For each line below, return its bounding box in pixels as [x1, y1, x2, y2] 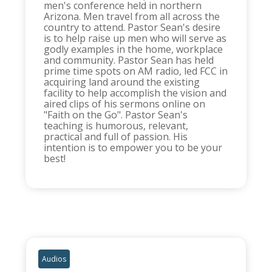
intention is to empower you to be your [44, 141, 223, 155]
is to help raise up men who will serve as [44, 32, 227, 46]
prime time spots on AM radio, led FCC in [44, 64, 228, 78]
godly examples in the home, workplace [44, 42, 223, 56]
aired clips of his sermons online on [44, 97, 206, 111]
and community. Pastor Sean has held [44, 53, 214, 67]
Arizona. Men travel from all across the [44, 10, 220, 24]
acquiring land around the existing [44, 75, 200, 89]
